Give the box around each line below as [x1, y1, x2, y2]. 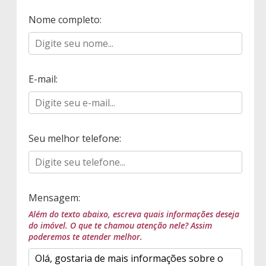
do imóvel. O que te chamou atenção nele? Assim [28, 220, 212, 232]
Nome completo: [28, 13, 102, 27]
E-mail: [28, 72, 58, 86]
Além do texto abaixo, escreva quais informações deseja [28, 208, 239, 220]
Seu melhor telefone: [28, 132, 121, 145]
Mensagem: [28, 191, 80, 205]
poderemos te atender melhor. [28, 231, 142, 243]
